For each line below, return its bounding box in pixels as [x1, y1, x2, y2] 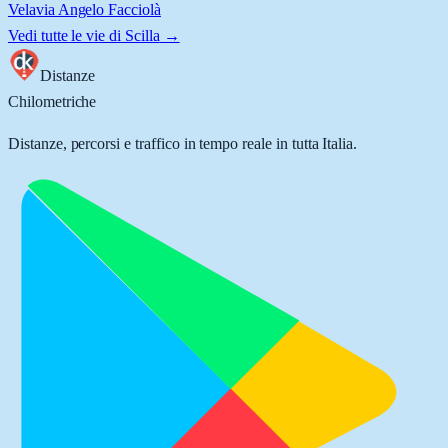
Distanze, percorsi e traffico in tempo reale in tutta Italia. [8, 135, 358, 152]
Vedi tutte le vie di [8, 27, 125, 44]
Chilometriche [8, 93, 97, 110]
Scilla [125, 27, 160, 44]
